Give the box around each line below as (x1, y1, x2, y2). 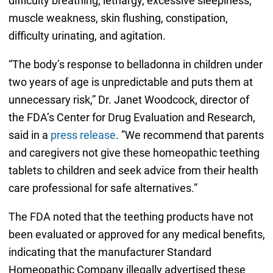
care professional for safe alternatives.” (8, 181, 197, 194)
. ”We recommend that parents (115, 128, 264, 141)
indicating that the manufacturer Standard (8, 245, 211, 258)
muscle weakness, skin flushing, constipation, (8, 11, 228, 24)
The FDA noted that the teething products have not (8, 210, 253, 223)
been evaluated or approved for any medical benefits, (8, 227, 265, 241)
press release (50, 128, 116, 141)
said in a (8, 128, 51, 141)
